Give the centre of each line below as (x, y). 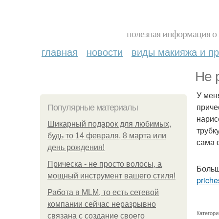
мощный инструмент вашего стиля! (111, 176)
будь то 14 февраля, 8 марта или (107, 136)
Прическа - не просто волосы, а (105, 164)
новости (105, 52)
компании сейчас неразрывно (102, 204)
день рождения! (76, 147)
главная (60, 52)
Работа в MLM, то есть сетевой (103, 192)
